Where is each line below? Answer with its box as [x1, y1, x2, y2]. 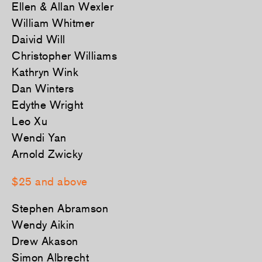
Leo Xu [12, 115, 47, 128]
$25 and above [12, 174, 88, 188]
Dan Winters [12, 82, 74, 95]
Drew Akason [12, 235, 78, 248]
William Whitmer [12, 16, 95, 30]
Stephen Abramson [12, 202, 108, 215]
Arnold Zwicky [12, 147, 83, 161]
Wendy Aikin [12, 218, 75, 232]
